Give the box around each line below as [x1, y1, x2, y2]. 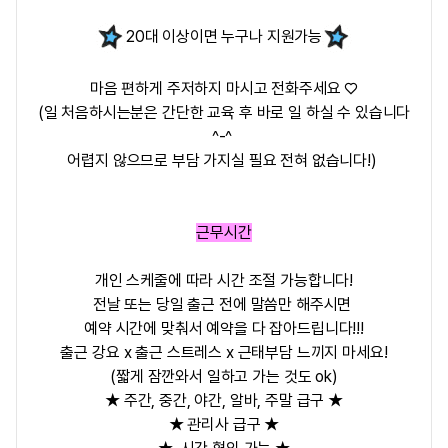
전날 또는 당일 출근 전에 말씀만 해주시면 [92, 295, 356, 314]
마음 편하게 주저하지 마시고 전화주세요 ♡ [89, 79, 359, 98]
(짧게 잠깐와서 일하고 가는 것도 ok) [110, 367, 338, 386]
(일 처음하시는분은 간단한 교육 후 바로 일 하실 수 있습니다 [37, 103, 411, 122]
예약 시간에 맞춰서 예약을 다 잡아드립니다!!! [84, 319, 364, 338]
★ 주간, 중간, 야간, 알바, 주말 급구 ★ [105, 391, 343, 410]
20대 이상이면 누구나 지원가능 [125, 26, 323, 46]
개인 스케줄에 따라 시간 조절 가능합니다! [94, 271, 354, 290]
